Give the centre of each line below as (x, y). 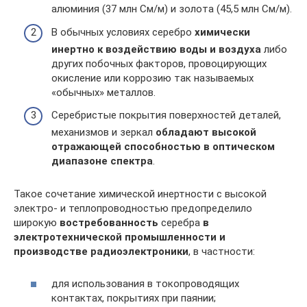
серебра (181, 223)
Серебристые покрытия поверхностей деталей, (166, 115)
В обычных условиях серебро (123, 32)
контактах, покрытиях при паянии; (134, 298)
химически (222, 32)
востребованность (109, 223)
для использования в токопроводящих (145, 283)
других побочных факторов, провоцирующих (159, 63)
